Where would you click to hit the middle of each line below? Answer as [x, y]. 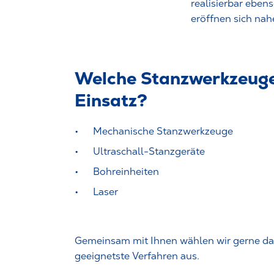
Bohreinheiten [126, 172]
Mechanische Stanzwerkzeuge [163, 131]
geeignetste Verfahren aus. [137, 256]
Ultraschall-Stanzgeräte [149, 152]
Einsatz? [111, 101]
